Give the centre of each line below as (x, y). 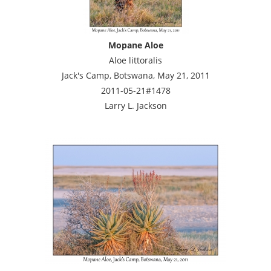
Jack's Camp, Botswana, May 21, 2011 (135, 75)
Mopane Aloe (135, 45)
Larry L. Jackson (135, 105)
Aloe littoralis (135, 60)
